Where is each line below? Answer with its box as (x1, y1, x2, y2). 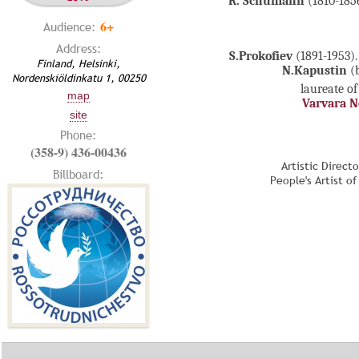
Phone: (60, 127, 97, 143)
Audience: (43, 18, 100, 34)
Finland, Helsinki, (37, 56, 120, 71)
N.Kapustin (281, 63, 347, 79)
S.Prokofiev (229, 49, 296, 64)
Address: (55, 40, 102, 56)
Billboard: (53, 166, 104, 182)
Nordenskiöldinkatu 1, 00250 (11, 71, 146, 85)
